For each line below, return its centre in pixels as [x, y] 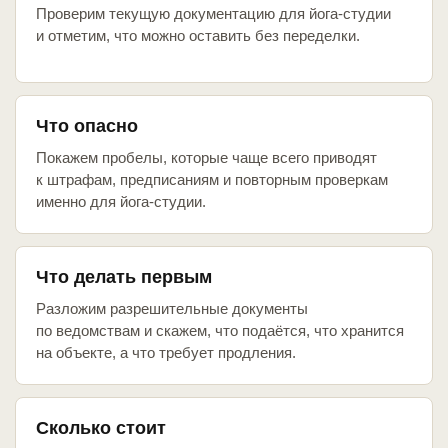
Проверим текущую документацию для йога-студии [213, 14]
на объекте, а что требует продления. [166, 353]
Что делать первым [124, 277]
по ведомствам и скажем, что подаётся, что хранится [220, 331]
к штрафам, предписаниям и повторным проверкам [212, 180]
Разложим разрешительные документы [172, 309]
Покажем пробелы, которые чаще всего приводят [206, 158]
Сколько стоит [101, 428]
